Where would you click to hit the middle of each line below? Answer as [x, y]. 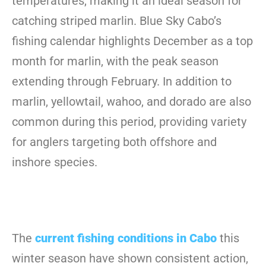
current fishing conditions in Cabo [126, 238]
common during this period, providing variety [129, 121]
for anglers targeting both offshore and [114, 142]
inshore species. [55, 162]
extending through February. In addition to [122, 81]
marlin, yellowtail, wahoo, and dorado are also [132, 101]
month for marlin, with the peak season [115, 61]
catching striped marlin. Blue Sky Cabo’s [117, 20]
